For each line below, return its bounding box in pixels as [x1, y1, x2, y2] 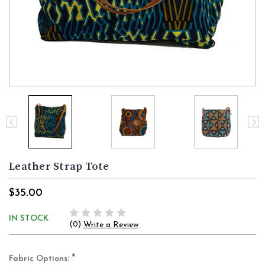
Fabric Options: [9, 254, 72, 264]
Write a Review [83, 221, 138, 230]
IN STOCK [9, 214, 49, 224]
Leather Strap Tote [9, 160, 109, 174]
